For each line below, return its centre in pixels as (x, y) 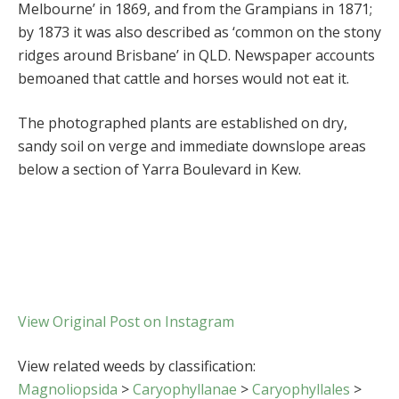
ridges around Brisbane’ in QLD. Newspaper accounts (196, 56)
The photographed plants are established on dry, (183, 123)
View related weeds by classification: (137, 366)
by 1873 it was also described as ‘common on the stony (199, 33)
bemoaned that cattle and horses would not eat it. (183, 79)
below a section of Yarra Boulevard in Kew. (159, 170)
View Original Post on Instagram (126, 321)
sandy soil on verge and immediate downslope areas (192, 147)
